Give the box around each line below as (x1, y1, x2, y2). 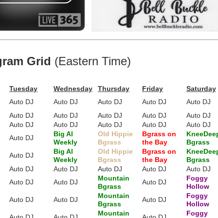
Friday (142, 85, 163, 92)
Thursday (98, 85, 129, 92)
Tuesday (9, 85, 37, 92)
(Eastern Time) (51, 54, 131, 68)
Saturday (186, 85, 216, 92)
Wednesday (54, 85, 92, 92)
